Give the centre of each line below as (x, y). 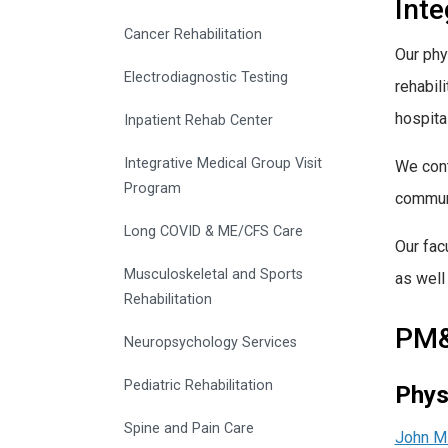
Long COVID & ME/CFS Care (213, 232)
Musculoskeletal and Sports (213, 275)
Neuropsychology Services (210, 343)
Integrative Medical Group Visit (223, 164)
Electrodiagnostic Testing (206, 78)
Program (152, 189)
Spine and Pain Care (189, 429)
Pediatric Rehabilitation (198, 386)
